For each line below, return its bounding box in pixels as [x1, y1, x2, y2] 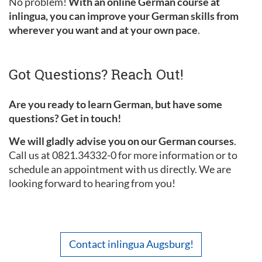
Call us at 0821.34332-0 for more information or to [9, 148, 237, 161]
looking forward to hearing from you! [9, 176, 175, 189]
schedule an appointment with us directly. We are [9, 162, 231, 175]
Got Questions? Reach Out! [9, 64, 184, 84]
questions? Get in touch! [9, 111, 121, 125]
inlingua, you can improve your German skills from [9, 9, 239, 22]
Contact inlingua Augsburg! [68, 237, 194, 251]
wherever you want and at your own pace [9, 23, 198, 36]
